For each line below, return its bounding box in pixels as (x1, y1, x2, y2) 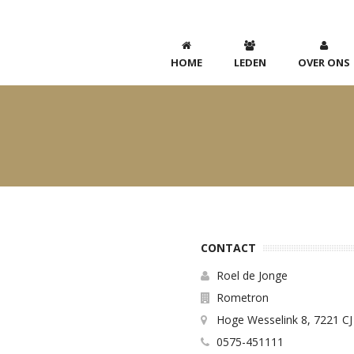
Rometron (217, 289, 269, 305)
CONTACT (201, 240, 256, 256)
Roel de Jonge (217, 267, 288, 283)
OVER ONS (297, 55, 350, 70)
